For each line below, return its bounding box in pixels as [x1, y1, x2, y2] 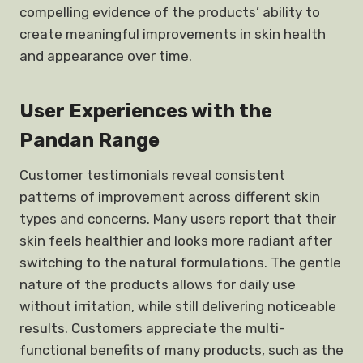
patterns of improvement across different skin [19, 189, 320, 205]
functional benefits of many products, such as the [19, 342, 344, 358]
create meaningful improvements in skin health [19, 26, 326, 42]
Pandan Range [19, 129, 160, 152]
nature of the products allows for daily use [19, 276, 296, 293]
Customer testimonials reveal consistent [19, 167, 285, 183]
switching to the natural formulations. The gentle [19, 254, 341, 271]
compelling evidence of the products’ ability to [19, 4, 320, 20]
